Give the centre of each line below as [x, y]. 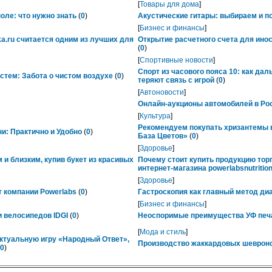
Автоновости [162, 92]
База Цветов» [163, 136]
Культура [155, 116]
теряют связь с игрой [176, 80]
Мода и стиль [163, 232]
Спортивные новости [176, 60]
